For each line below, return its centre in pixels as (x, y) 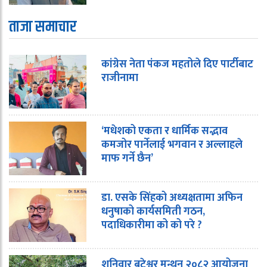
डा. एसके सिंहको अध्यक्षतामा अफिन (172, 198)
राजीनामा (120, 78)
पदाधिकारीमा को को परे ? (152, 226)
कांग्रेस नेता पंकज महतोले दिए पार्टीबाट (177, 65)
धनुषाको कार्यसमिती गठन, (153, 212)
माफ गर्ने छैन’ (127, 159)
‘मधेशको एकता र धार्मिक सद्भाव (164, 131)
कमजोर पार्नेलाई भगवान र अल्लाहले (172, 145)
